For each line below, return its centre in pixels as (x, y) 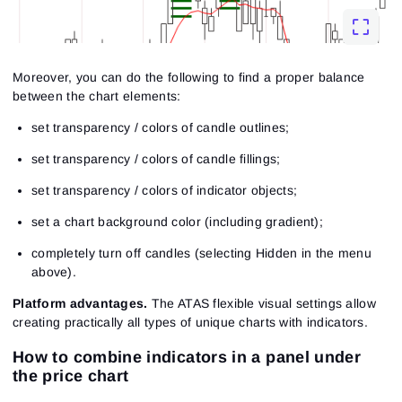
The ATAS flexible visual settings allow (262, 303)
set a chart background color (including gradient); (177, 221)
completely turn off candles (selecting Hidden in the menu (201, 253)
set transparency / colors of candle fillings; (156, 158)
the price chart (71, 376)
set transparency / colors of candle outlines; (161, 127)
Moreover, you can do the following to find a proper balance (189, 77)
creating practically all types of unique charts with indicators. (190, 322)
